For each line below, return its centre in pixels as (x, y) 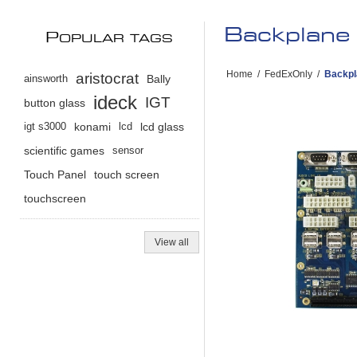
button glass (55, 103)
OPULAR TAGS (116, 39)
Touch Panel (55, 175)
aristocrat (107, 79)
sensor (128, 151)
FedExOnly (288, 75)
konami (92, 127)
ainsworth (46, 79)
